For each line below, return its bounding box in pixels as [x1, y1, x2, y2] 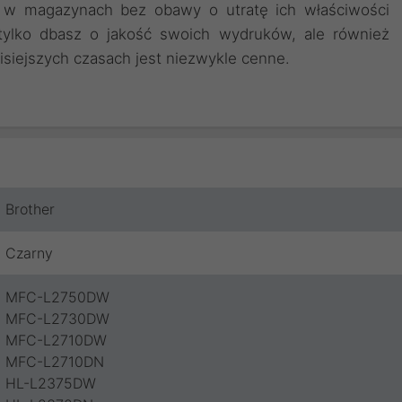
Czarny [5, 244, 53, 262]
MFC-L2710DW [5, 331, 107, 349]
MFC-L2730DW [5, 310, 109, 328]
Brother [5, 200, 55, 218]
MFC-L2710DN [5, 353, 104, 371]
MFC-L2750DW [5, 288, 109, 306]
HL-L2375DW [5, 374, 96, 392]
